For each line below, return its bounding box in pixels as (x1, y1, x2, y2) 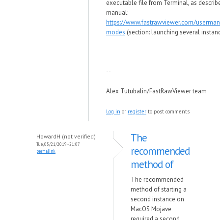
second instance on (131, 195, 184, 203)
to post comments (146, 108, 190, 115)
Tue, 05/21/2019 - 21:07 (36, 141, 80, 147)
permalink (36, 148, 55, 154)
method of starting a (131, 185, 187, 193)
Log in (106, 108, 120, 115)
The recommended (131, 175, 184, 184)
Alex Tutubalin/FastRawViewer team (106, 87, 207, 95)
